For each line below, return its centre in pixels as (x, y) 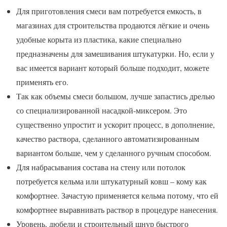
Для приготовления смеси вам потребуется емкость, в (109, 11)
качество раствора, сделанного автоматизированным (108, 139)
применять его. (42, 82)
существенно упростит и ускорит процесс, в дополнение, (116, 125)
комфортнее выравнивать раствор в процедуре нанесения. (117, 210)
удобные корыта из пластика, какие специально (99, 40)
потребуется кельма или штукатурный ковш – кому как (111, 181)
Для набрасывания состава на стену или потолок (101, 167)
